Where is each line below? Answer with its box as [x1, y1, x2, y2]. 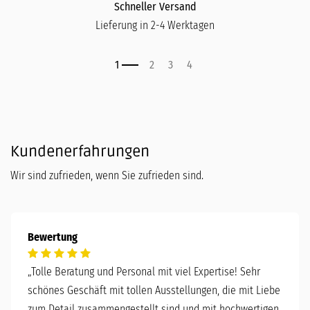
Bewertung [28, 230, 77, 244]
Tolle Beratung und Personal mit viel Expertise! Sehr [31, 264, 260, 278]
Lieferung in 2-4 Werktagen [95, 18, 215, 32]
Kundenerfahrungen [10, 142, 149, 161]
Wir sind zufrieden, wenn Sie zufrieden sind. [10, 168, 206, 182]
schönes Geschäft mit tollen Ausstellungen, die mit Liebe [28, 283, 280, 297]
